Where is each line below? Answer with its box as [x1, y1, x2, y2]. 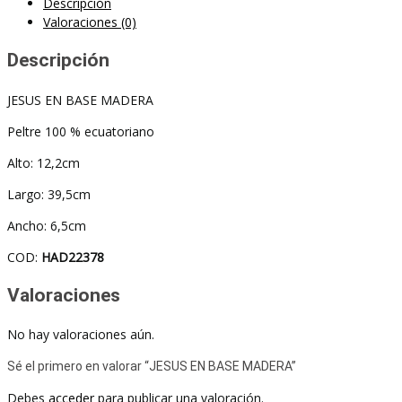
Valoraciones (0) [43, 13, 136, 31]
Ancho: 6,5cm [7, 216, 86, 234]
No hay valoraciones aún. [7, 326, 154, 344]
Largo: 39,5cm [7, 185, 91, 203]
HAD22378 [41, 248, 104, 266]
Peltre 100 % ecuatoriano [7, 122, 154, 140]
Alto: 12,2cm [7, 153, 80, 171]
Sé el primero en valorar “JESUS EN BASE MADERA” [7, 359, 296, 374]
